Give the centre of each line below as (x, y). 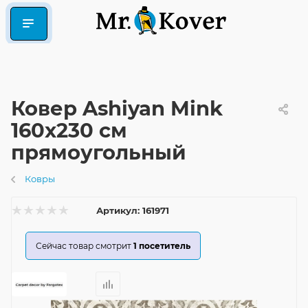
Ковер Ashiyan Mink (117, 108)
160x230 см (69, 130)
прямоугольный (99, 152)
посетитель (165, 246)
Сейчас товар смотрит (84, 246)
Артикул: (118, 210)
